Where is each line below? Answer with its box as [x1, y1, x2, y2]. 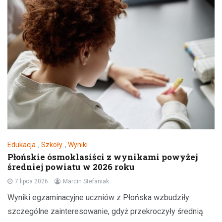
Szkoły [41, 140, 62, 149]
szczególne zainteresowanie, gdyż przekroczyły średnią [7, 206, 203, 216]
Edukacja [7, 140, 36, 149]
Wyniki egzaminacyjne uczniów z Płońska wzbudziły [7, 192, 189, 202]
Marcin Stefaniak [63, 177, 109, 185]
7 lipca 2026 [15, 177, 48, 185]
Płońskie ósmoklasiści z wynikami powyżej [7, 151, 198, 163]
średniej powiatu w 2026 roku [7, 161, 135, 172]
